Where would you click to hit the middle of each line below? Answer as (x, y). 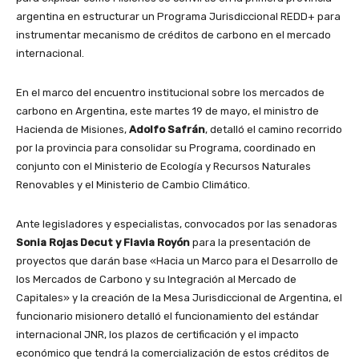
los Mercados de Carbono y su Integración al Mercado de (156, 279)
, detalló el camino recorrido (274, 129)
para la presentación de (250, 242)
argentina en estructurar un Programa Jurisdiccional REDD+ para (178, 16)
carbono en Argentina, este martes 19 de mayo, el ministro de (167, 111)
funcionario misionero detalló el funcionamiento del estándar (167, 316)
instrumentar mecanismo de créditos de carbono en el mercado (173, 34)
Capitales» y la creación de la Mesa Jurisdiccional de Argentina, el (179, 297)
